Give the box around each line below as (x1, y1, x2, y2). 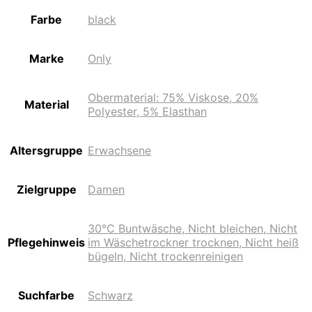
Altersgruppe (10, 143, 83, 158)
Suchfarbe (18, 288, 75, 303)
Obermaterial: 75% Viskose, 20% (88, 91, 258, 105)
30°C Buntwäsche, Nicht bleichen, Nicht (88, 221, 297, 236)
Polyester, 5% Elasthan (88, 104, 207, 119)
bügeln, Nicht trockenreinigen (88, 249, 243, 264)
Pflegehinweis (8, 235, 85, 250)
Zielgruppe (16, 182, 77, 197)
